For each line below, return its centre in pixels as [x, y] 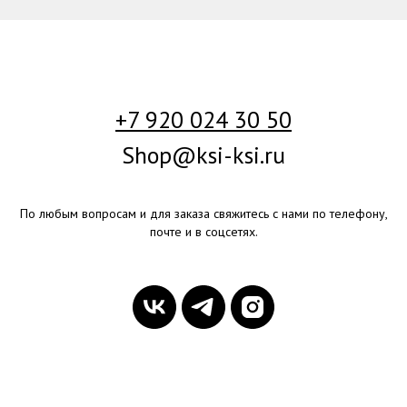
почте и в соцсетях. [203, 231]
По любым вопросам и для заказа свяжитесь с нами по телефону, [203, 213]
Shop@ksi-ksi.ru [203, 154]
